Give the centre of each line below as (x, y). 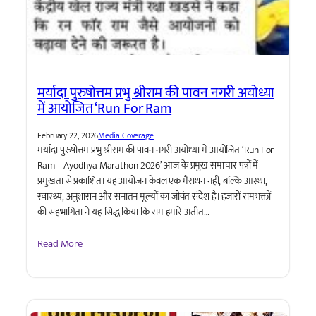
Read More (60, 244)
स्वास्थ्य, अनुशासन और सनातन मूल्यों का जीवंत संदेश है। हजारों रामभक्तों (154, 196)
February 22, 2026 (68, 135)
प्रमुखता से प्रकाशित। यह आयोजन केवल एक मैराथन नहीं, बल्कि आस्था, (152, 181)
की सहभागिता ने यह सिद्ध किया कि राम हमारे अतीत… (123, 212)
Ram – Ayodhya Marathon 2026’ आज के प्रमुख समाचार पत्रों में (148, 165)
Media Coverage (126, 135)
